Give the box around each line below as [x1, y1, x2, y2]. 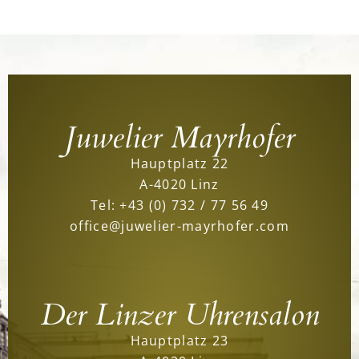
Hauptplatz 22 [130, 154, 229, 173]
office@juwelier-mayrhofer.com [70, 216, 289, 236]
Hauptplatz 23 [130, 330, 229, 349]
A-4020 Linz [139, 175, 220, 194]
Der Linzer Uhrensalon [40, 293, 319, 336]
